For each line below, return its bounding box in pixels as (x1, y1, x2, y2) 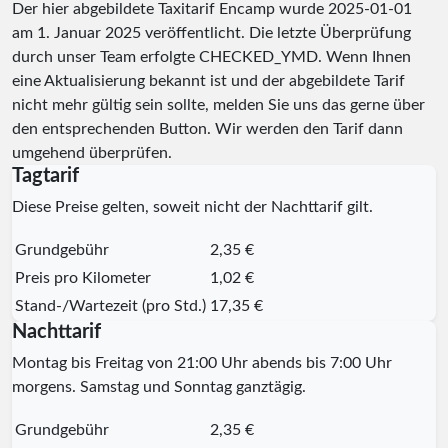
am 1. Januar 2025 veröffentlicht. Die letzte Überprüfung (12, 24, 411, 41)
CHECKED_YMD (199, 48, 318, 65)
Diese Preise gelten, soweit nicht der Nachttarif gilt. (12, 198, 373, 215)
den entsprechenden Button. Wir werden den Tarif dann (12, 120, 403, 137)
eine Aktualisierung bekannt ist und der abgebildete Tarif (12, 72, 405, 89)
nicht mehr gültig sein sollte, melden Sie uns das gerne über (12, 96, 425, 113)
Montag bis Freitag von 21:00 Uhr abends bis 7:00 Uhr (12, 354, 392, 371)
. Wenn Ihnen (318, 48, 411, 65)
